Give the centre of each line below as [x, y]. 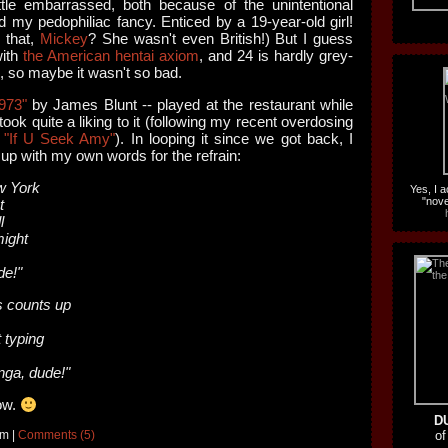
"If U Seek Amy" [59, 138]
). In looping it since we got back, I [234, 138]
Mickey [64, 38]
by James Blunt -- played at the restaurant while [190, 104]
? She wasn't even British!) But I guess [221, 38]
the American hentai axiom [111, 55]
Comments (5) [56, 435]
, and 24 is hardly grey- [276, 55]
